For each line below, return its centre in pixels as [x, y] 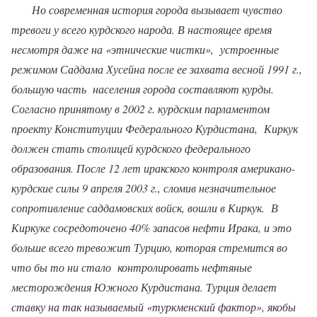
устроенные [249, 50]
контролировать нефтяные [185, 267]
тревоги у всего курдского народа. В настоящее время [142, 30]
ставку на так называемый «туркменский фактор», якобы [154, 307]
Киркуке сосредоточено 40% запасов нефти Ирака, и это [151, 228]
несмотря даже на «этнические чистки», [113, 50]
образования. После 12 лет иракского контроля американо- [153, 168]
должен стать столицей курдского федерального [131, 149]
